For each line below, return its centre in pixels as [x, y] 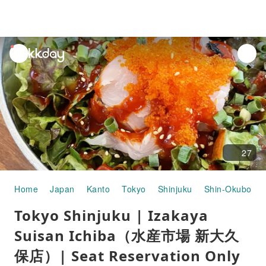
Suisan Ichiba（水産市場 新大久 [127, 235]
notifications [34, 65]
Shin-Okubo [228, 189]
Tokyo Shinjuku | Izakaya [111, 215]
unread [24, 51]
